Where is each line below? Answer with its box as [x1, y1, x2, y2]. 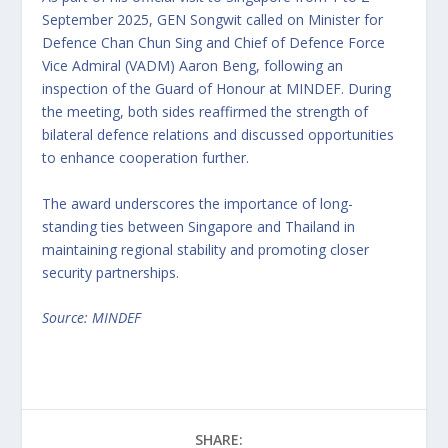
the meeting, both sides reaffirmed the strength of [42, 102, 369, 122]
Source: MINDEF [42, 307, 142, 327]
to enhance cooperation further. [42, 148, 250, 168]
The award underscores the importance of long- [42, 193, 354, 213]
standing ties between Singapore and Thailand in [42, 216, 356, 236]
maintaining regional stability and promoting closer [42, 239, 370, 259]
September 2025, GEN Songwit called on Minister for [42, 10, 384, 30]
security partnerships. [42, 262, 180, 282]
